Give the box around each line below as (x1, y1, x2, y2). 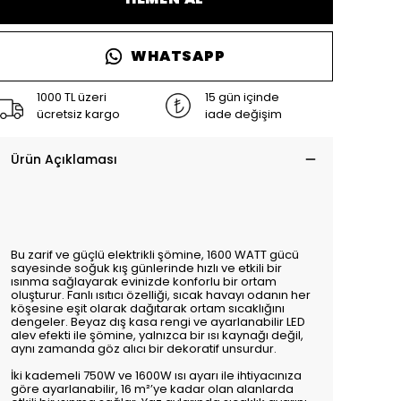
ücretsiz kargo (37, 106, 120, 123)
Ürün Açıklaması (11, 150, 117, 168)
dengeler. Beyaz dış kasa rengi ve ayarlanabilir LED (11, 313, 305, 330)
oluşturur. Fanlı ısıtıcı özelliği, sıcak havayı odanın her (11, 286, 311, 303)
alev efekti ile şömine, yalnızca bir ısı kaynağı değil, (11, 327, 303, 344)
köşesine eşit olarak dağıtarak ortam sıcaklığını (11, 300, 285, 317)
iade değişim (205, 106, 282, 123)
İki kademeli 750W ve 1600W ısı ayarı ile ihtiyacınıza (11, 367, 302, 384)
